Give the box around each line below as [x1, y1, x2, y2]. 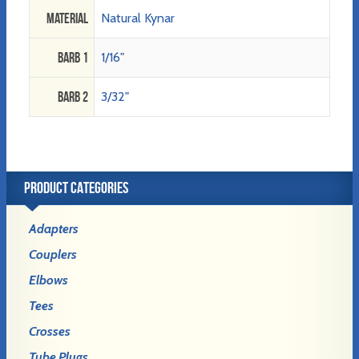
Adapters [29, 221, 79, 237]
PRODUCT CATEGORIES [24, 179, 128, 197]
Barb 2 [57, 89, 88, 106]
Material [46, 10, 88, 27]
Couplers [29, 247, 77, 263]
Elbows [29, 272, 68, 288]
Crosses [29, 324, 71, 340]
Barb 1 [57, 50, 88, 67]
